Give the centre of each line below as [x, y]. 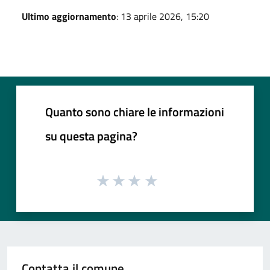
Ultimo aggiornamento [69, 16]
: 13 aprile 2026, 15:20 [163, 16]
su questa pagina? [91, 136]
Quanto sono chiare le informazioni [135, 111]
